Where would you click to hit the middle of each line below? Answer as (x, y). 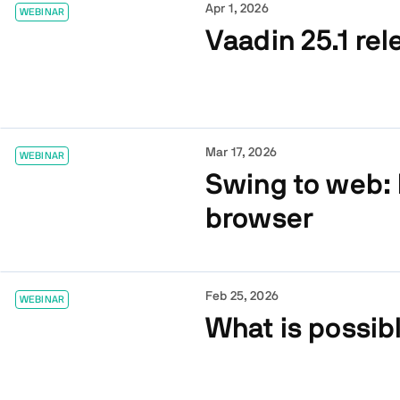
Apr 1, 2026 (237, 8)
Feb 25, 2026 (242, 296)
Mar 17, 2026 (241, 152)
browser (260, 218)
